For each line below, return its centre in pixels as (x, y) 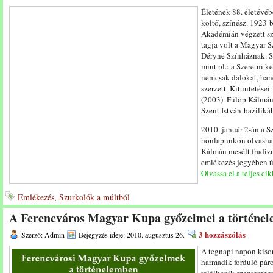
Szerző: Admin (43, 235)
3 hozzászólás (222, 234)
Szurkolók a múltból (94, 197)
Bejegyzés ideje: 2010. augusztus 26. (132, 235)
